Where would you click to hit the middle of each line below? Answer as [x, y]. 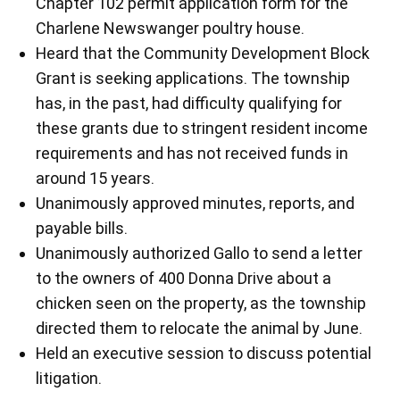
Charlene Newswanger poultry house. [171, 28]
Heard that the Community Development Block [203, 53]
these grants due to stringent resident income [202, 128]
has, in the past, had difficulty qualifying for [189, 103]
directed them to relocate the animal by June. [200, 328]
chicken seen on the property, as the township [201, 303]
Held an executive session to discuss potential [204, 353]
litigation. [69, 378]
